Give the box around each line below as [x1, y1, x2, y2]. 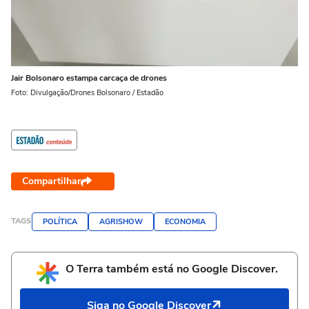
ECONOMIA [165, 216, 206, 227]
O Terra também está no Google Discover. [66, 261, 278, 277]
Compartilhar [22, 174, 81, 188]
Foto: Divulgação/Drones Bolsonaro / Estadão [11, 87, 163, 98]
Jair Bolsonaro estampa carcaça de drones [11, 72, 167, 83]
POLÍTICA [43, 216, 77, 227]
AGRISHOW [99, 216, 143, 227]
